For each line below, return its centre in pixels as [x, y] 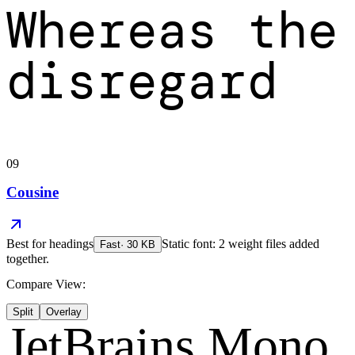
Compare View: [46, 284]
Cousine [32, 192]
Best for [28, 243]
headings [71, 243]
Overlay [64, 311]
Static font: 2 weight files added [240, 243]
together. [28, 258]
